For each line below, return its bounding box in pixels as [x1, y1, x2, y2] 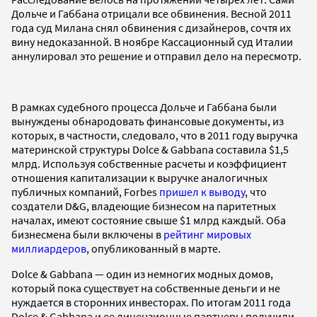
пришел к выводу [159, 184, 245, 199]
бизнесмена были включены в [11, 226, 163, 241]
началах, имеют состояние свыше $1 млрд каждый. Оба [11, 212, 286, 227]
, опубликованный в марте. [86, 241, 221, 255]
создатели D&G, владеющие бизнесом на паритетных [11, 198, 276, 213]
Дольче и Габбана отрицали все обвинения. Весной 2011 [11, 6, 292, 21]
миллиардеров [11, 241, 86, 255]
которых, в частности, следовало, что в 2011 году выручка [11, 127, 298, 142]
